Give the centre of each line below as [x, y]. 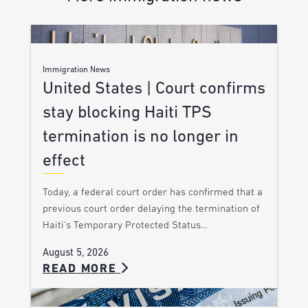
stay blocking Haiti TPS [127, 113]
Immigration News [76, 70]
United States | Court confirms [154, 89]
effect [64, 161]
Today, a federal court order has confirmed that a [152, 192]
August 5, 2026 [75, 253]
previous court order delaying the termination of [151, 209]
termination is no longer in [140, 137]
